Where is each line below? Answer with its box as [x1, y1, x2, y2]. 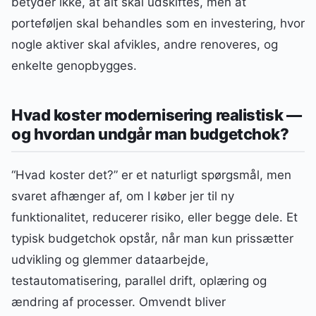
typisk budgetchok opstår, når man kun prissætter [11, 231, 293, 246]
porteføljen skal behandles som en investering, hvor [11, 16, 305, 30]
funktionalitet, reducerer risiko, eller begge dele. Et [11, 210, 298, 225]
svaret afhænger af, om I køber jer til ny [11, 189, 234, 204]
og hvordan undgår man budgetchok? [11, 125, 289, 144]
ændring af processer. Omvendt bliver [11, 295, 226, 310]
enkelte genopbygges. [11, 58, 137, 73]
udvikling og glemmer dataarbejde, [11, 253, 209, 267]
